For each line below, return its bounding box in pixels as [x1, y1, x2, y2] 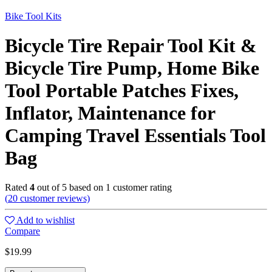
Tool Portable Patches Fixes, [5, 79, 239, 101]
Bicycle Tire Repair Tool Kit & [5, 34, 257, 56]
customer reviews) [18, 193, 90, 204]
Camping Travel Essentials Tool [5, 124, 266, 146]
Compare [5, 226, 40, 237]
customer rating [110, 182, 172, 193]
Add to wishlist [16, 215, 75, 226]
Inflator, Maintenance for [5, 101, 215, 124]
